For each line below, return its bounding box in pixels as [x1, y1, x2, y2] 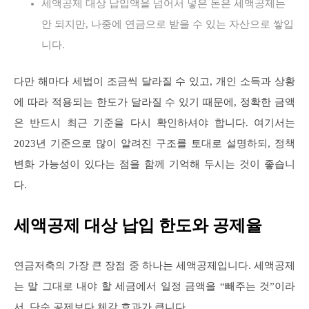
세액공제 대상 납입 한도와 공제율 [14, 216, 262, 235]
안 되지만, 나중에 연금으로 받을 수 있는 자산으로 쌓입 [41, 18, 294, 30]
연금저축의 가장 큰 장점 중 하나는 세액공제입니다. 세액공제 [14, 259, 295, 271]
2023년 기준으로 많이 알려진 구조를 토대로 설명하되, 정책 [14, 137, 295, 149]
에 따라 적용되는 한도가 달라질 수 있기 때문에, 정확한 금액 [14, 96, 295, 108]
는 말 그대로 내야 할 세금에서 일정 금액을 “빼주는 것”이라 [14, 280, 295, 292]
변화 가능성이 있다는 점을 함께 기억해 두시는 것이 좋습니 [14, 158, 295, 170]
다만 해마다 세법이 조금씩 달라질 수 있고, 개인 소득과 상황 [14, 75, 295, 87]
